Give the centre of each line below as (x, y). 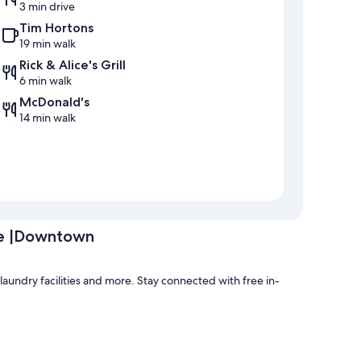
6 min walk (46, 81)
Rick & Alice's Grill (73, 65)
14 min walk (48, 118)
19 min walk (48, 44)
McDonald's (54, 102)
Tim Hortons (56, 28)
